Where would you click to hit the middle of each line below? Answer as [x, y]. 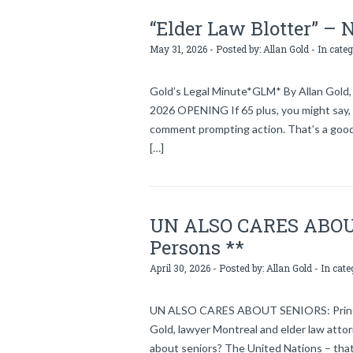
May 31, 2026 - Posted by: [206, 49]
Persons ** [197, 247]
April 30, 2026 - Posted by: [208, 268]
